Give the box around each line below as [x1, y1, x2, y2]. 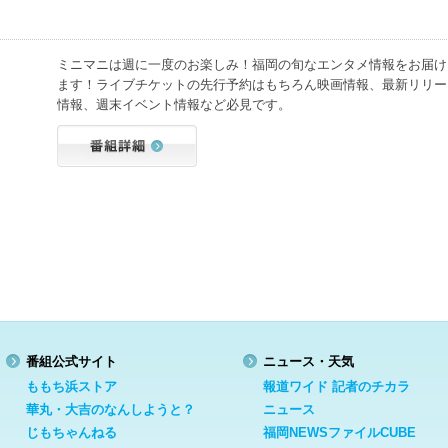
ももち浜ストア [26, 378, 117, 394]
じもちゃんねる [26, 424, 117, 440]
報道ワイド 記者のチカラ [263, 378, 410, 394]
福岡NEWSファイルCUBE [263, 424, 416, 440]
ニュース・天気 [263, 353, 354, 369]
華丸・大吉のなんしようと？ [26, 401, 195, 417]
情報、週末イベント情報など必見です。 [57, 97, 291, 113]
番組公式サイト [26, 353, 117, 369]
